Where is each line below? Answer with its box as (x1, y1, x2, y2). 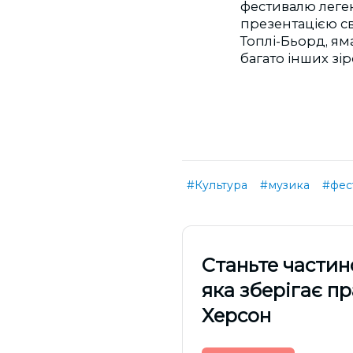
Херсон (202, 303, 271, 327)
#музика (260, 177, 310, 192)
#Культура (187, 177, 247, 192)
